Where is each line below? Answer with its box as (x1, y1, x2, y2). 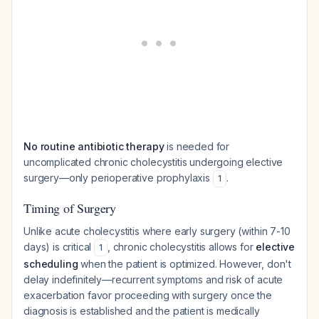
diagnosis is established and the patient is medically (23, 305, 260, 317)
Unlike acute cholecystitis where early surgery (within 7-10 (23, 225, 291, 237)
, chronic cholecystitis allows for (107, 241, 256, 253)
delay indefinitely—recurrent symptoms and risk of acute (23, 273, 283, 286)
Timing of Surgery (23, 199, 116, 216)
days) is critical (23, 241, 95, 253)
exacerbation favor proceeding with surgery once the (23, 289, 272, 301)
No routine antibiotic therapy (23, 140, 164, 152)
